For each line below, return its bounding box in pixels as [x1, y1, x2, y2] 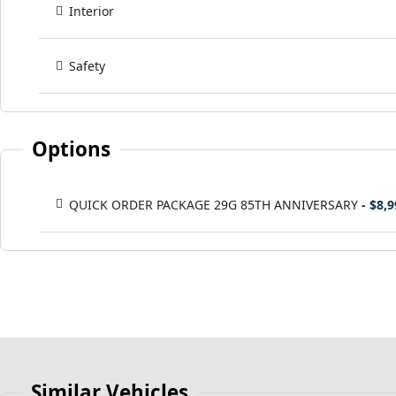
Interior [69, 3, 114, 20]
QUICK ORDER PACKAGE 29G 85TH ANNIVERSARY [69, 196, 358, 214]
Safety [69, 57, 105, 75]
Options [32, 135, 111, 164]
